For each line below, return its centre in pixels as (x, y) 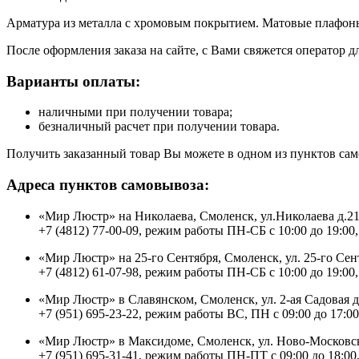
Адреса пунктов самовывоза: (108, 185)
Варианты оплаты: (73, 81)
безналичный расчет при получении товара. (159, 127)
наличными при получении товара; (135, 112)
